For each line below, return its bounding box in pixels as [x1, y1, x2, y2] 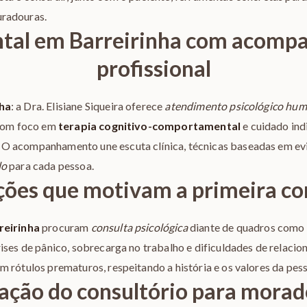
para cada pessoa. [7, 159, 94, 172]
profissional [96, 55, 211, 82]
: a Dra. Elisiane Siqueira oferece [10, 99, 165, 112]
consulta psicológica [90, 221, 188, 234]
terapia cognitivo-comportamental [58, 119, 241, 132]
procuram [39, 221, 91, 234]
